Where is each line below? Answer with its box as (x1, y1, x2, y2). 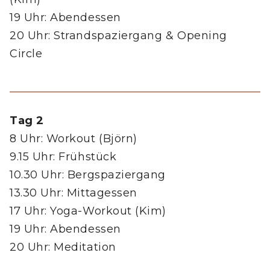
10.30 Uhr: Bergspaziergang (10, 168, 169, 182)
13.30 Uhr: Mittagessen (10, 186, 141, 200)
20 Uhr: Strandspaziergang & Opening (10, 29, 227, 43)
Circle (10, 47, 43, 61)
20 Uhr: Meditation (10, 240, 116, 254)
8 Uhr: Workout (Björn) (10, 132, 137, 146)
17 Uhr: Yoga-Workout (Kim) (10, 204, 170, 218)
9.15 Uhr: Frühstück (10, 150, 120, 164)
